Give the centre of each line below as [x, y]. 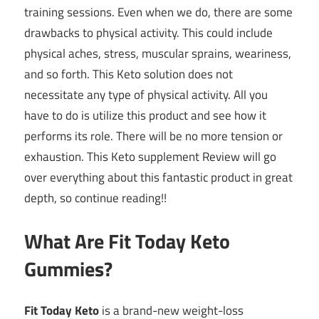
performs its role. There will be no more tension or [153, 136]
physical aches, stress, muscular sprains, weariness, [158, 54]
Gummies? [68, 268]
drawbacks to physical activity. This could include [148, 33]
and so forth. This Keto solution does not [129, 74]
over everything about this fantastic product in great [158, 178]
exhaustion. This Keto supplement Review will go [150, 157]
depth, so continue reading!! [95, 198]
